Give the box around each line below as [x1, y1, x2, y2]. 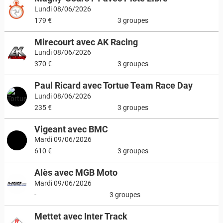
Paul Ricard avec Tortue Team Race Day [34, 80, 193, 91]
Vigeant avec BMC [34, 123, 108, 134]
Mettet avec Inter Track [34, 211, 127, 222]
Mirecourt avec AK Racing [34, 36, 138, 47]
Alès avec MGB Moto [34, 167, 117, 178]
